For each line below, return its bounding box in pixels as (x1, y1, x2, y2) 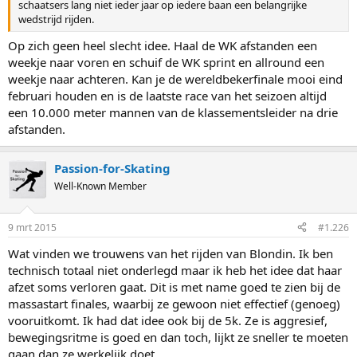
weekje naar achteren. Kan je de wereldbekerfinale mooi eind (8, 71, 343, 87)
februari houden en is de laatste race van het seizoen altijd (8, 88, 327, 104)
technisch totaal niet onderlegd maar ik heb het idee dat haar (8, 261, 342, 278)
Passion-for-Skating (54, 160, 171, 176)
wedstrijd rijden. (18, 11, 94, 26)
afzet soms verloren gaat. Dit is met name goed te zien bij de (8, 278, 340, 295)
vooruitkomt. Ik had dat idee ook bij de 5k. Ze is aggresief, (8, 312, 328, 328)
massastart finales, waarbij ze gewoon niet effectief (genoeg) (8, 295, 340, 312)
